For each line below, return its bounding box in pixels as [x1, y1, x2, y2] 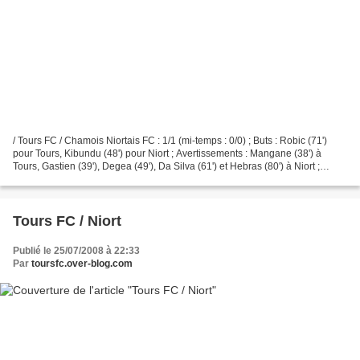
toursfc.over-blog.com [31, 257, 133, 269]
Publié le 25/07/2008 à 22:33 [13, 244, 140, 256]
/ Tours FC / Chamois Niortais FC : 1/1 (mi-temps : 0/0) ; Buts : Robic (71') [13, 134, 327, 146]
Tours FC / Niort [13, 212, 121, 229]
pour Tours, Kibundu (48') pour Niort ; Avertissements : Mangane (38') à [13, 147, 321, 159]
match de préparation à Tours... [13, 173, 148, 185]
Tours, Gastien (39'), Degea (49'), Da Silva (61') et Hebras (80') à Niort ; [13, 160, 320, 172]
